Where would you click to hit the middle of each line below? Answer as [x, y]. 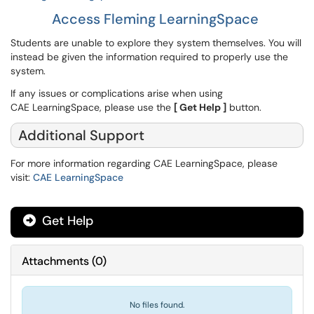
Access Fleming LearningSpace [155, 19]
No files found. [157, 305]
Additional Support [85, 135]
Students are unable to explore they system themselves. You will [156, 43]
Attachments [55, 261]
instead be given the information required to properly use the [149, 57]
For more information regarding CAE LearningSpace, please [144, 163]
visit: [22, 177]
